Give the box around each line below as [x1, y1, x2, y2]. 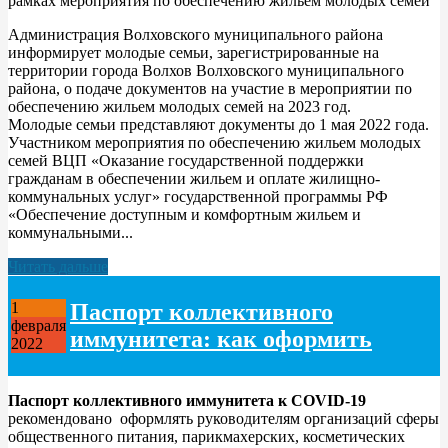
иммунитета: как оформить [70, 325, 372, 352]
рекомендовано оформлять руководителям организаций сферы [8, 409, 439, 427]
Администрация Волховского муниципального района [8, 25, 383, 43]
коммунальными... [8, 223, 133, 241]
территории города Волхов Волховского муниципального [8, 61, 404, 79]
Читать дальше [8, 257, 108, 275]
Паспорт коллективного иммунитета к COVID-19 [8, 391, 366, 409]
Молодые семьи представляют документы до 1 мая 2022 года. [8, 115, 429, 133]
